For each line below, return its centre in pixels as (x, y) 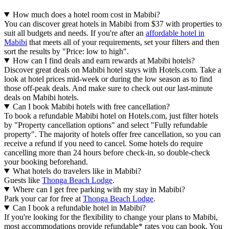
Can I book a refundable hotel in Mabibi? (79, 208)
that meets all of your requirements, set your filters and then (123, 42)
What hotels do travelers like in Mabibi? (77, 171)
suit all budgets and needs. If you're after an (75, 33)
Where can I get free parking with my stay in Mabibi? (99, 189)
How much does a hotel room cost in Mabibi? (86, 14)
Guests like (23, 180)
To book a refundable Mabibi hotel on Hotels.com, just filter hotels (111, 116)
